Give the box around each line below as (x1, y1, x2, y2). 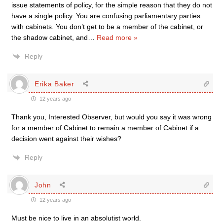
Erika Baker (35, 79, 74, 88)
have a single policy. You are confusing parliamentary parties (11, 12, 200, 20)
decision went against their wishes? (11, 135, 121, 143)
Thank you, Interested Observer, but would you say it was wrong (11, 113, 212, 121)
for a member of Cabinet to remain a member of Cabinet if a (11, 124, 199, 132)
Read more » (97, 34, 138, 41)
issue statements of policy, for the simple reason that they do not (11, 1, 212, 9)
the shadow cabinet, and (11, 34, 88, 41)
